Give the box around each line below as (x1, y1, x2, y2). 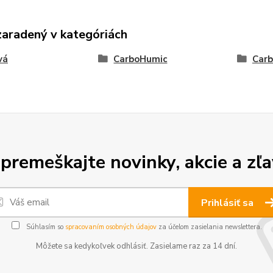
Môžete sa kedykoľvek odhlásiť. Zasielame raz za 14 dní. (36, 240, 237, 252)
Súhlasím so (24, 222, 65, 232)
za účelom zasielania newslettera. (156, 222, 262, 232)
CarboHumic (113, 52, 168, 65)
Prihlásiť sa (201, 196, 256, 210)
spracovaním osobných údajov (65, 222, 157, 232)
